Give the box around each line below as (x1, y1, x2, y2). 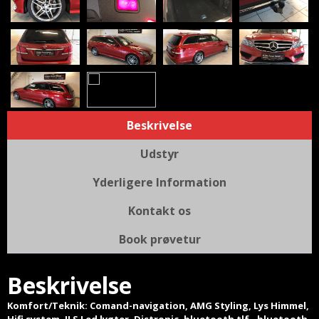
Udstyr (140, 146, 179, 162)
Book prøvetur (118, 231, 201, 248)
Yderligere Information (93, 174, 226, 191)
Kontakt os (128, 203, 191, 219)
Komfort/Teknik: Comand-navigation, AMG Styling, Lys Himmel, (7, 299, 309, 313)
